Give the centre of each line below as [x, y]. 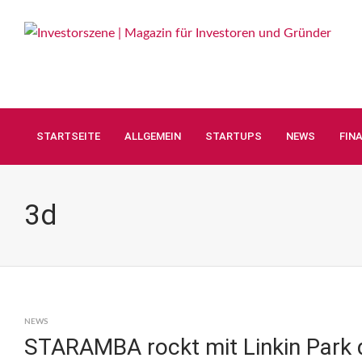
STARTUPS [234, 136]
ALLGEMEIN [153, 136]
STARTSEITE [68, 136]
